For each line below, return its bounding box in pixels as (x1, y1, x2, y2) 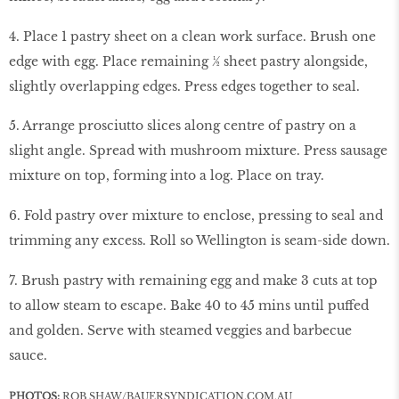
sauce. (9, 347, 47, 363)
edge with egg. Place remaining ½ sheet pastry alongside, (9, 53, 368, 69)
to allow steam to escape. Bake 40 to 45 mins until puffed (9, 297, 369, 313)
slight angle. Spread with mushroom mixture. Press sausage (9, 142, 387, 159)
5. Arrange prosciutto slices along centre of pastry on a (9, 118, 356, 134)
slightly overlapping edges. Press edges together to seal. (9, 77, 360, 94)
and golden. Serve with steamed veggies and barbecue (9, 322, 352, 338)
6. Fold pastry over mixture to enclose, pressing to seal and (9, 208, 383, 224)
